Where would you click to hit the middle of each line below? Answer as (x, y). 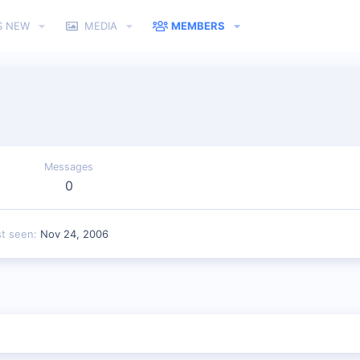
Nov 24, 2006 (74, 233)
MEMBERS (198, 26)
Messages (69, 166)
